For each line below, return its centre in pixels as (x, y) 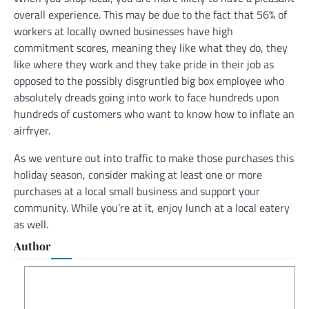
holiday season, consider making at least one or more (138, 175)
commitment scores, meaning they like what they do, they (151, 48)
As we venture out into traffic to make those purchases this (154, 158)
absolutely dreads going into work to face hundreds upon (147, 98)
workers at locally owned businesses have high (123, 31)
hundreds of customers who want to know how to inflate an (154, 114)
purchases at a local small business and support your (137, 191)
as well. (32, 225)
